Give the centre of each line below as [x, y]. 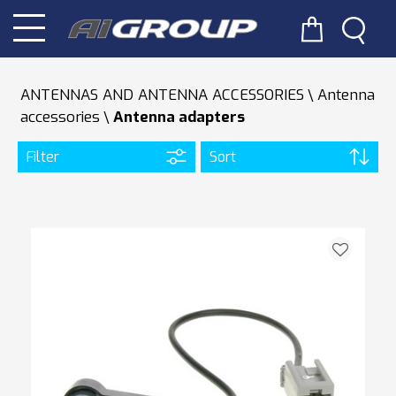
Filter [43, 157]
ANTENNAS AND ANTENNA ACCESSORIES [162, 95]
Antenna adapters [179, 117]
